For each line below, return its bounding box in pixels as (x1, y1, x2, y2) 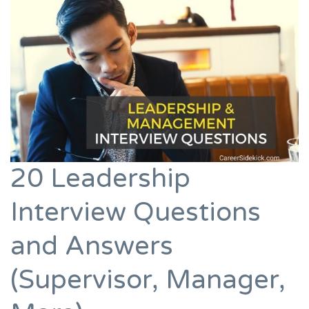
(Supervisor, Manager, (10, 263, 286, 296)
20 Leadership (10, 162, 190, 195)
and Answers (10, 230, 173, 262)
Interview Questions (10, 196, 261, 228)
